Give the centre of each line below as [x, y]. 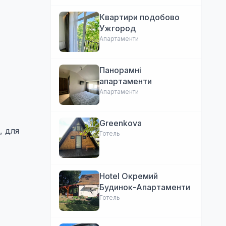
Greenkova [121, 123]
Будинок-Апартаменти [145, 187]
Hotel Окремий [129, 176]
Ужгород [118, 28]
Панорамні [120, 70]
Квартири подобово [139, 17]
